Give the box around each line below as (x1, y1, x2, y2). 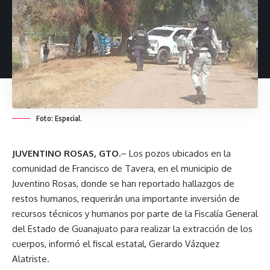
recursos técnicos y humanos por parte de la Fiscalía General (12, 207, 258, 219)
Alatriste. (12, 253, 49, 265)
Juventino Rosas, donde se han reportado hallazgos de (12, 177, 234, 189)
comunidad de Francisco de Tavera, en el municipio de (12, 162, 232, 174)
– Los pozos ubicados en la (121, 147, 231, 159)
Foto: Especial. (36, 113, 82, 123)
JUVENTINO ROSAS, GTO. (12, 147, 121, 159)
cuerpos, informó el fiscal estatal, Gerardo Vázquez (12, 237, 219, 250)
